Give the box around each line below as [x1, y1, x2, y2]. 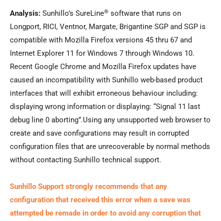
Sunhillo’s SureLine [40, 9, 104, 18]
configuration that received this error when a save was [10, 195, 190, 204]
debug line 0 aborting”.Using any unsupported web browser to [10, 115, 211, 125]
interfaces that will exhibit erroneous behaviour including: [10, 89, 198, 98]
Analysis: [10, 9, 40, 18]
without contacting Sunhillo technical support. [10, 155, 161, 165]
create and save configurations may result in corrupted [10, 129, 189, 138]
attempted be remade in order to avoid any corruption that [10, 208, 201, 218]
